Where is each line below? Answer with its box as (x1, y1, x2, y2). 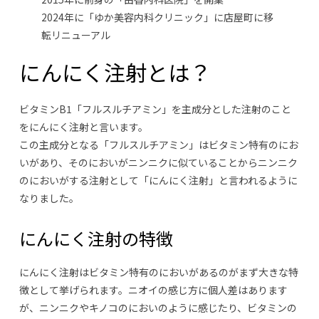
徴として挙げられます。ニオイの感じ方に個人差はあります (19, 283, 288, 298)
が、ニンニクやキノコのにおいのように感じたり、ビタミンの (19, 300, 297, 315)
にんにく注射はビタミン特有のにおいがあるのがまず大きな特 (19, 265, 298, 280)
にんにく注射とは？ (19, 56, 211, 88)
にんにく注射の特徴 (19, 226, 173, 251)
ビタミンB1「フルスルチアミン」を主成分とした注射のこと (19, 102, 291, 117)
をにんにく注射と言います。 (19, 120, 148, 135)
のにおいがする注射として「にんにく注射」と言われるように (19, 173, 298, 188)
